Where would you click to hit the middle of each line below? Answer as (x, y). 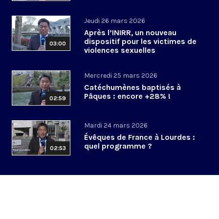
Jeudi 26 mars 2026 (115, 21)
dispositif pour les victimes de (140, 42)
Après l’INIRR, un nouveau (130, 33)
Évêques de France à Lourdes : (140, 137)
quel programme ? (118, 146)
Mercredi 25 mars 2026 (121, 76)
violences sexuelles (120, 50)
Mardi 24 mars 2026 (116, 126)
